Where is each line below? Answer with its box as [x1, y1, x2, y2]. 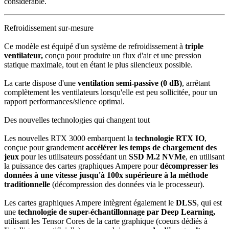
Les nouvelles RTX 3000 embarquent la [4, 134, 135, 143]
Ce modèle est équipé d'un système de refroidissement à [4, 42, 185, 51]
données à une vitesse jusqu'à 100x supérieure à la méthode [4, 171, 208, 179]
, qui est [197, 198, 222, 207]
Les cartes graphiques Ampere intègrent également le [4, 198, 176, 207]
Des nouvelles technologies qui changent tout [4, 116, 150, 124]
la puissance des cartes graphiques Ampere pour [4, 162, 160, 170]
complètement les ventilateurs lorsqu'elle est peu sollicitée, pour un [4, 88, 217, 97]
